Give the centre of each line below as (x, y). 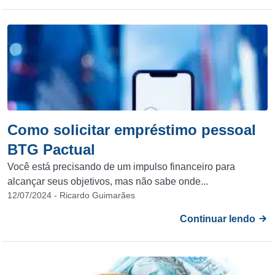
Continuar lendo (219, 219)
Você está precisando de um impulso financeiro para (121, 167)
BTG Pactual (51, 149)
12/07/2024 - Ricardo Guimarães (71, 195)
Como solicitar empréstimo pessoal (132, 130)
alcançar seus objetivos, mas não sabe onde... (108, 181)
